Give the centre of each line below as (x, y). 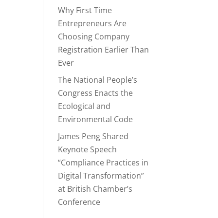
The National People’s (98, 80)
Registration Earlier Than (104, 50)
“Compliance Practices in (103, 163)
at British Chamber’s (95, 189)
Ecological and (84, 106)
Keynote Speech (88, 150)
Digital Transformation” (101, 176)
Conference (79, 202)
